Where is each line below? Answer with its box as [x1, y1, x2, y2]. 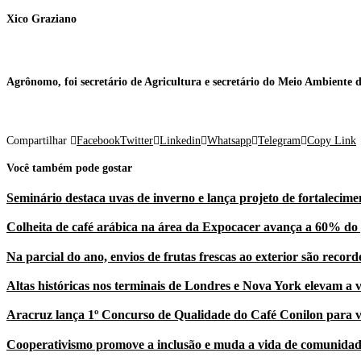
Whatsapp [207, 134, 251, 147]
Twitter [120, 134, 153, 147]
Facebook [77, 134, 120, 147]
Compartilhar [6, 134, 67, 147]
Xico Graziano [6, 12, 77, 25]
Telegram [258, 134, 301, 147]
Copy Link [307, 134, 356, 147]
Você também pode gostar [6, 162, 132, 175]
